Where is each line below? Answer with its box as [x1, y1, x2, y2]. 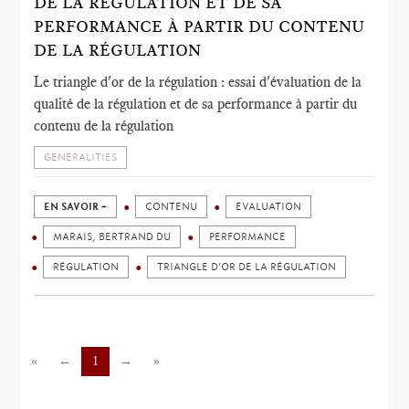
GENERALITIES [44, 152, 118, 163]
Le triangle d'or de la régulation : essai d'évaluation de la [34, 73, 362, 90]
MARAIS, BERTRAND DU [53, 231, 172, 243]
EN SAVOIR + [44, 201, 108, 213]
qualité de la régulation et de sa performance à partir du [34, 95, 358, 112]
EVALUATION [236, 201, 302, 213]
